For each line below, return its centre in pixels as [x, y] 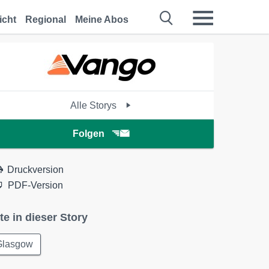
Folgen [88, 134]
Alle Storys [95, 105]
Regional [46, 20]
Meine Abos [102, 20]
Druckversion [36, 170]
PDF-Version [36, 185]
